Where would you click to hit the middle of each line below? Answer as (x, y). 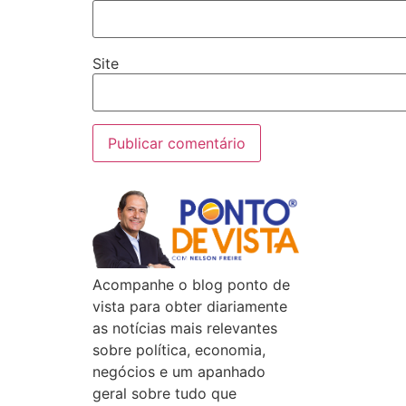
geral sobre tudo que (164, 393)
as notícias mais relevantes (185, 328)
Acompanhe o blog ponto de (191, 284)
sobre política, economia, (179, 349)
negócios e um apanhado (179, 371)
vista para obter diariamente (190, 306)
